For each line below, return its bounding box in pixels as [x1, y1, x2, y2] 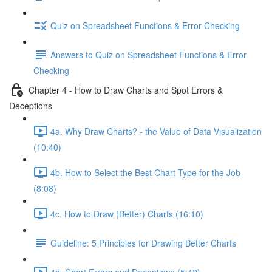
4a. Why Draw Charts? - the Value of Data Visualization [50, 124, 262, 137]
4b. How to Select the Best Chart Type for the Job [50, 166, 240, 178]
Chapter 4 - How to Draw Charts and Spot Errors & [29, 83, 223, 96]
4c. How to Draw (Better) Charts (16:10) [50, 207, 203, 220]
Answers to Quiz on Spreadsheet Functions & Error [50, 48, 246, 61]
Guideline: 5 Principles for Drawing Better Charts [50, 236, 236, 249]
